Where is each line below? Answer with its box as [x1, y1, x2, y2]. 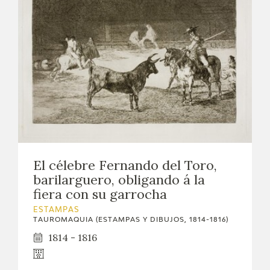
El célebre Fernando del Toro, [33, 156, 217, 174]
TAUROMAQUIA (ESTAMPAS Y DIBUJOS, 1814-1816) [33, 216, 228, 223]
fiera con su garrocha [33, 185, 167, 202]
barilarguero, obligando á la [33, 171, 205, 188]
